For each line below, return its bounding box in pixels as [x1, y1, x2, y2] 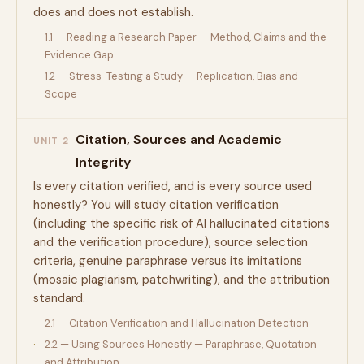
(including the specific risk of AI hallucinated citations [33, 215, 330, 232]
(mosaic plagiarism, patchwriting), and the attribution [33, 271, 330, 288]
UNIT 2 [33, 135, 69, 146]
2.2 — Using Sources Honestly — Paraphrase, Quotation [45, 337, 317, 351]
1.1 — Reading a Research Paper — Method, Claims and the [45, 30, 327, 44]
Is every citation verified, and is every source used [33, 178, 312, 194]
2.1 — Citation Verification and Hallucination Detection [45, 316, 309, 330]
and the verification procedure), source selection [33, 234, 308, 250]
